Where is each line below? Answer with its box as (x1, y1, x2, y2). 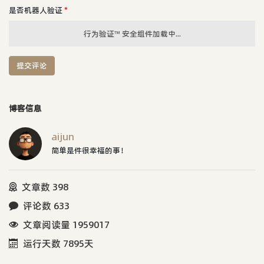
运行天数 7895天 (23, 236, 94, 250)
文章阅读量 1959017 (23, 217, 110, 231)
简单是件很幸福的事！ (51, 144, 128, 156)
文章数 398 (22, 180, 68, 193)
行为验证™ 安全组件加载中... (83, 28, 181, 39)
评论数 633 (23, 199, 70, 212)
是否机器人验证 (9, 4, 64, 15)
